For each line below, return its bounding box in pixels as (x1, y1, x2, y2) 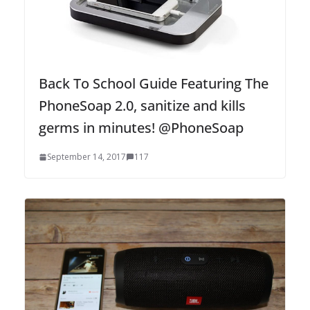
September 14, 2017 (47, 151, 126, 163)
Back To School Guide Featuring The (39, 74, 268, 93)
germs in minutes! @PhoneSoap (39, 118, 244, 138)
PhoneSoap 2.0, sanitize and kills (39, 96, 246, 116)
